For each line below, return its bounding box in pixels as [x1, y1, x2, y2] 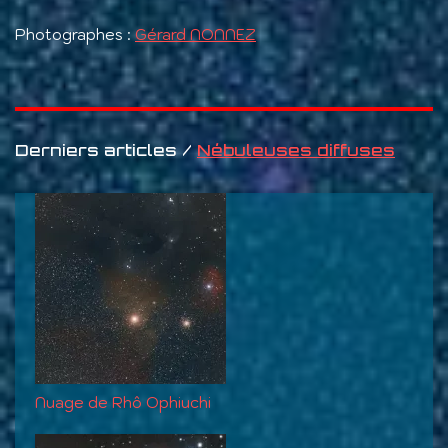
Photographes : [15, 25, 135, 45]
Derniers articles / [15, 140, 197, 161]
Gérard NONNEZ [135, 25, 256, 45]
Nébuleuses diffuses [197, 140, 395, 161]
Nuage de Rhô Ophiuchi [35, 393, 211, 413]
